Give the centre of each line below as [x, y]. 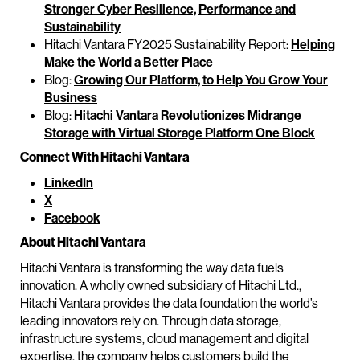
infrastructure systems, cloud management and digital [164, 339]
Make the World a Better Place [129, 62]
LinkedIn [69, 183]
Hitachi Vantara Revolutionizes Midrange [188, 115]
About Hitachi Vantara [83, 242]
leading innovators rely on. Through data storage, [151, 321]
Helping [313, 45]
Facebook [72, 218]
